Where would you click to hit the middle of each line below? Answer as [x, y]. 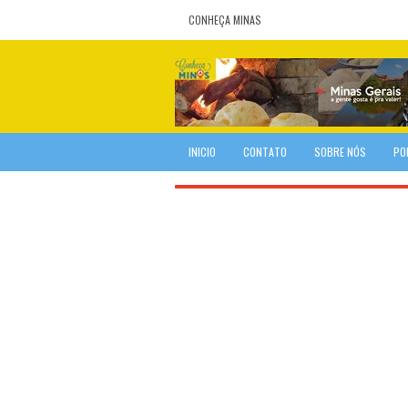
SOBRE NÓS [340, 152]
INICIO [202, 152]
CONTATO [265, 152]
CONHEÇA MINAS [225, 20]
